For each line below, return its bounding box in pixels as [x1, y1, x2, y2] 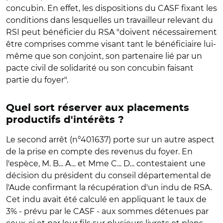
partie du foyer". [6, 75, 68, 85]
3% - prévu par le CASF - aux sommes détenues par [6, 207, 209, 216]
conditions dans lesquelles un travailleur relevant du [6, 15, 213, 25]
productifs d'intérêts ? [6, 115, 124, 125]
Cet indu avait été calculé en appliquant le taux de [6, 195, 207, 204]
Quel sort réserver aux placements [6, 103, 189, 113]
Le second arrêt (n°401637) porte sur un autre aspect [6, 135, 215, 144]
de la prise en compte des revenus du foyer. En [6, 147, 193, 156]
